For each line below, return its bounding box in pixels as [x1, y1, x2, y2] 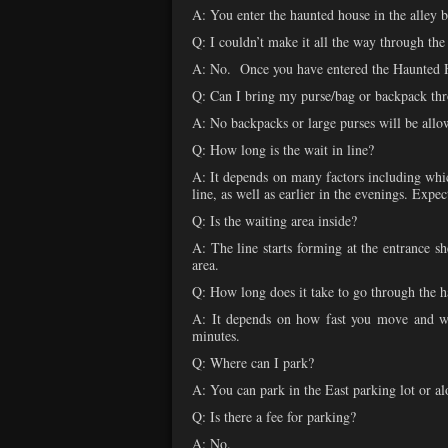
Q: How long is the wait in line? [192, 140, 374, 160]
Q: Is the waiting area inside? [192, 211, 357, 231]
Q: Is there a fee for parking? [192, 407, 356, 427]
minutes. [192, 326, 240, 346]
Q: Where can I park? [192, 353, 314, 373]
